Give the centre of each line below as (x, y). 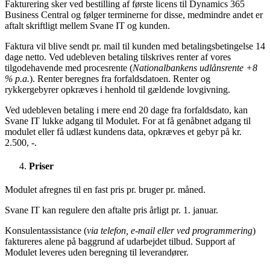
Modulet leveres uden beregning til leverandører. (97, 253)
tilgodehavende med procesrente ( (69, 67)
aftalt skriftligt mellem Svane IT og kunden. (87, 25)
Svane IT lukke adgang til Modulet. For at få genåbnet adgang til (128, 121)
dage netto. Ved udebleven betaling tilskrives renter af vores (118, 57)
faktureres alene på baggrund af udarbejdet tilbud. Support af (120, 242)
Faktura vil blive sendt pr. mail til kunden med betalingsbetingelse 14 (135, 46)
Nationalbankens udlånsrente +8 (195, 67)
